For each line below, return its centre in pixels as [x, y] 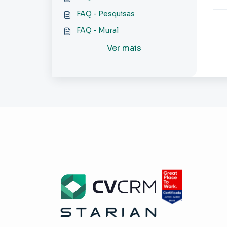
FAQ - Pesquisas [106, 14]
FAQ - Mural [98, 30]
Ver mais [124, 48]
